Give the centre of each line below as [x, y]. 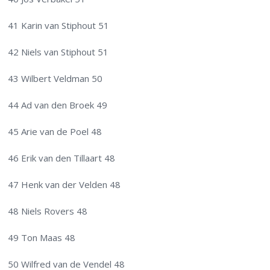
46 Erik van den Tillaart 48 [62, 158]
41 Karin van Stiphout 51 [59, 26]
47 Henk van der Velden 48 [64, 185]
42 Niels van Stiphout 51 [58, 52]
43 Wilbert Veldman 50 [55, 79]
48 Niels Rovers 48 [48, 211]
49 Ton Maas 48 [42, 238]
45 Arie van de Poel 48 [55, 132]
